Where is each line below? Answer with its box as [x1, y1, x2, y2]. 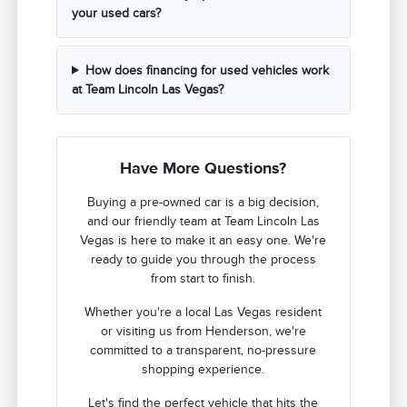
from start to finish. [151, 271, 256, 285]
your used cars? [72, 5, 162, 20]
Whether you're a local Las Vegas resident [84, 304, 323, 319]
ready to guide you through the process [90, 252, 316, 266]
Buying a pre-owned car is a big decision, [87, 194, 320, 209]
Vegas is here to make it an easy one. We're [80, 233, 327, 247]
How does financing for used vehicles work [84, 63, 329, 77]
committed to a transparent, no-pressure [90, 342, 317, 357]
